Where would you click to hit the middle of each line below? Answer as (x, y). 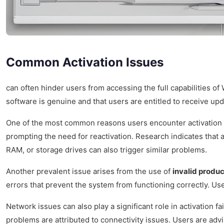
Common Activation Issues (85, 62)
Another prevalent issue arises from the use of (89, 171)
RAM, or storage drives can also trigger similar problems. (106, 149)
